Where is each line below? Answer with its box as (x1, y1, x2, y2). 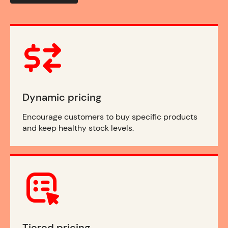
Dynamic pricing (22, 91, 101, 104)
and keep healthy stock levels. (22, 123, 134, 134)
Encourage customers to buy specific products (22, 111, 197, 123)
